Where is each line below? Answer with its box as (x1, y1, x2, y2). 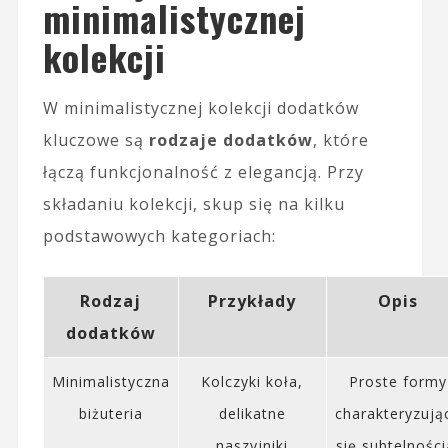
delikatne (218, 403, 286, 423)
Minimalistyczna (51, 371, 170, 391)
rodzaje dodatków (148, 128, 313, 151)
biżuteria (78, 403, 143, 423)
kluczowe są (42, 128, 149, 151)
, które (312, 128, 369, 151)
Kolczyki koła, (201, 371, 304, 391)
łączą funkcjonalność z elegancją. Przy (42, 160, 364, 183)
